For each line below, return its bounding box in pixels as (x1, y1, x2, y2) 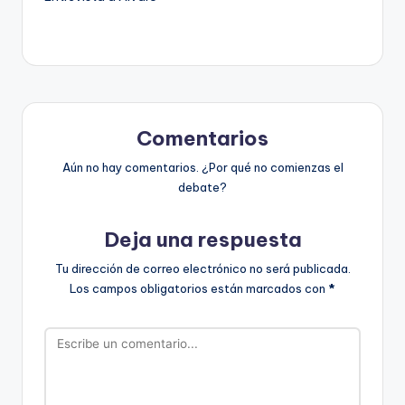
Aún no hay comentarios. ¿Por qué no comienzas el (61, 159, 344, 174)
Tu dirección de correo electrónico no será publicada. (54, 260, 351, 276)
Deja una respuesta (103, 226, 302, 252)
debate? (178, 179, 227, 194)
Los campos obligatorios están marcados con (70, 280, 328, 296)
